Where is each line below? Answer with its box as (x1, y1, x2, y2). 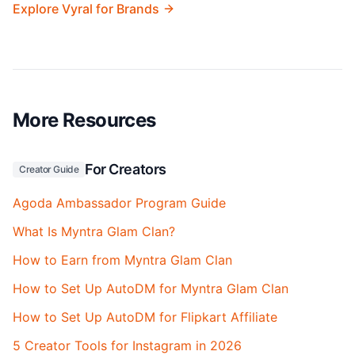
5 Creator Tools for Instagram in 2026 (13, 338, 242, 353)
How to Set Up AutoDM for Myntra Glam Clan (13, 281, 288, 296)
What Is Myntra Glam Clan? (13, 223, 175, 239)
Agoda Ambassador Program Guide (13, 195, 226, 211)
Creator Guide (19, 163, 79, 175)
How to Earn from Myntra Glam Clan (13, 252, 232, 268)
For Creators (85, 161, 166, 177)
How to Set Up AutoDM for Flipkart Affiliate (13, 309, 277, 325)
